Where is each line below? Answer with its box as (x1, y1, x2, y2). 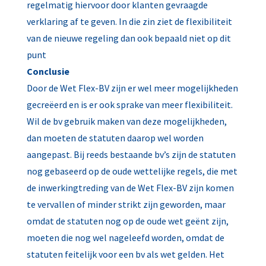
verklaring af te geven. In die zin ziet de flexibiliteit (26, 15, 232, 27)
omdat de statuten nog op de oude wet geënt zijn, (26, 215, 229, 227)
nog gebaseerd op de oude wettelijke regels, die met (26, 165, 237, 177)
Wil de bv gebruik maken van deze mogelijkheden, (26, 115, 227, 127)
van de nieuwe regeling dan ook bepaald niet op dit (26, 32, 231, 44)
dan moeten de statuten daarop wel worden (26, 132, 204, 144)
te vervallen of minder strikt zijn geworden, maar (26, 198, 226, 210)
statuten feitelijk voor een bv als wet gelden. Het (26, 248, 224, 260)
